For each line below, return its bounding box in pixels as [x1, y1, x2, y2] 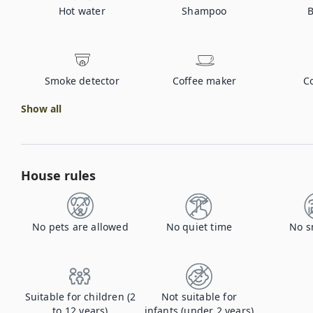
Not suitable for [161, 290, 238, 303]
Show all [21, 102, 61, 115]
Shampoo [182, 4, 227, 17]
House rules [21, 167, 96, 184]
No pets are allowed [32, 220, 129, 233]
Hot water [59, 4, 105, 17]
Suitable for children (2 [24, 290, 136, 303]
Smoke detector [45, 74, 119, 87]
